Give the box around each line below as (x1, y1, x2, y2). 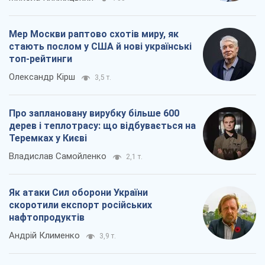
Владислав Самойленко (9, 151, 106, 162)
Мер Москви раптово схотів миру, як (9, 28, 179, 40)
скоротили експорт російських (9, 199, 152, 211)
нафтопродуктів (9, 212, 85, 224)
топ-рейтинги (9, 53, 72, 65)
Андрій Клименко (9, 230, 80, 241)
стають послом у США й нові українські (9, 41, 192, 53)
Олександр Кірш (9, 72, 75, 83)
